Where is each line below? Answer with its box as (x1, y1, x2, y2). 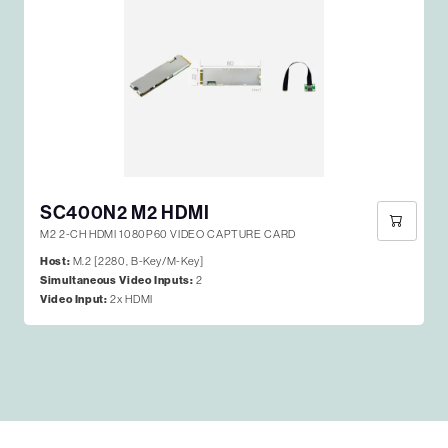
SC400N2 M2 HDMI (40, 202, 210, 225)
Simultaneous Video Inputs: (40, 274, 194, 288)
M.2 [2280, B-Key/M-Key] (70, 255, 204, 268)
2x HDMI (107, 293, 153, 306)
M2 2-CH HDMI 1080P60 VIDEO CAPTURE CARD (40, 228, 296, 241)
